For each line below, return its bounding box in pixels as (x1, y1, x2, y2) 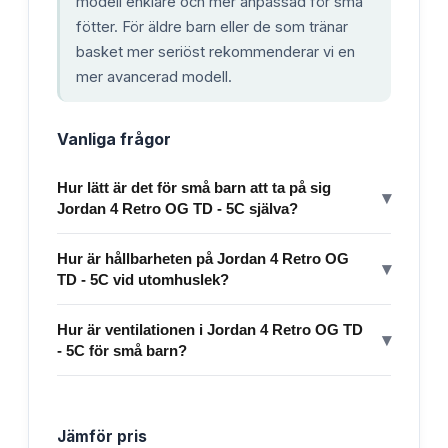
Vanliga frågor (57, 128, 171, 149)
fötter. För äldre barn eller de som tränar (76, 17, 348, 36)
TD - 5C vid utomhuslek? (57, 270, 229, 288)
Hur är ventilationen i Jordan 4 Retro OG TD (57, 320, 363, 338)
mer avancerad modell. (76, 67, 232, 86)
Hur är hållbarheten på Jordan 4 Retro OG (57, 249, 349, 267)
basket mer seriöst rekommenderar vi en (76, 42, 355, 61)
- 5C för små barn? (57, 341, 187, 359)
